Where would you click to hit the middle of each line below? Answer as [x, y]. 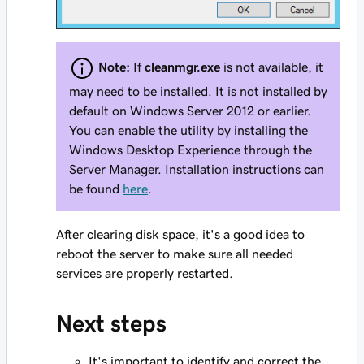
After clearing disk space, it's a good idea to [180, 234]
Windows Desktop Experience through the [191, 149]
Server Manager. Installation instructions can [197, 169]
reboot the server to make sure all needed [175, 253]
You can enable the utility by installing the [188, 130]
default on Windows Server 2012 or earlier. [190, 110]
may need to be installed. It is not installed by [198, 91]
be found [96, 188]
